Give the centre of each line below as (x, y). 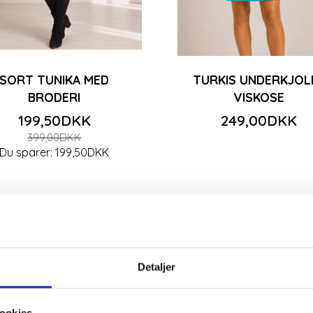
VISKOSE (259, 97)
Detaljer (156, 267)
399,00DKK (54, 137)
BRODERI (54, 97)
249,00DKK (259, 120)
